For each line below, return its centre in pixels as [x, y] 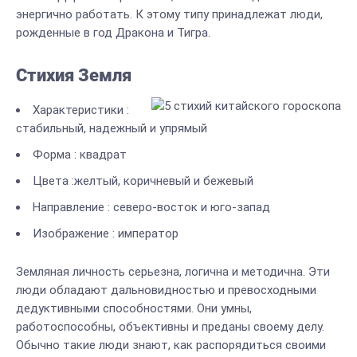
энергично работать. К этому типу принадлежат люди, [169, 14]
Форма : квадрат [80, 155]
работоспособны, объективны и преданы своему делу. [170, 327]
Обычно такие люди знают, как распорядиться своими [171, 345]
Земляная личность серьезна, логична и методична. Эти [173, 272]
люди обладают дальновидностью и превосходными [166, 290]
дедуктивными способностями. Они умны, [134, 308]
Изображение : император [106, 233]
